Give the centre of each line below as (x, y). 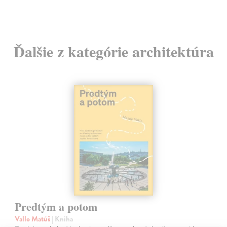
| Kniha (63, 219)
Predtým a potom (56, 207)
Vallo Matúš (33, 219)
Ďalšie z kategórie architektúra (113, 51)
